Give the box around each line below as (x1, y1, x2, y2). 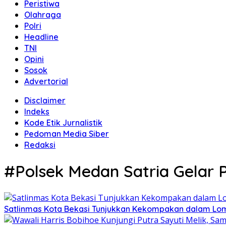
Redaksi (24, 140, 55, 150)
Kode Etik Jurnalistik (24, 118, 102, 128)
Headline (24, 32, 59, 42)
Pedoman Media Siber (24, 129, 109, 139)
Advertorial (24, 76, 68, 86)
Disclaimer (24, 95, 66, 105)
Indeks (24, 106, 49, 117)
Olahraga (24, 10, 61, 20)
